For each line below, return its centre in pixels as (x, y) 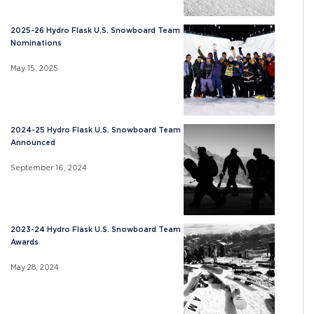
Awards (25, 242)
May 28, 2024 (35, 267)
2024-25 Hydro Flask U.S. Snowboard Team (96, 130)
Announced (33, 142)
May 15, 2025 (34, 68)
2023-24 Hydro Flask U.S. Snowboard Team (96, 229)
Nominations (36, 43)
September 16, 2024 (49, 168)
